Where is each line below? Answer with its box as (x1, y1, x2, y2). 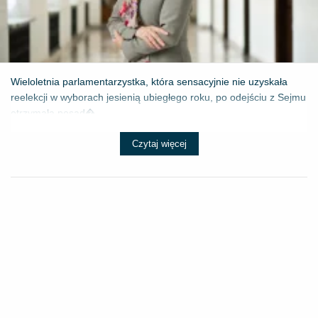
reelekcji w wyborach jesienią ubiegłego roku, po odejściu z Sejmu (11, 91, 306, 103)
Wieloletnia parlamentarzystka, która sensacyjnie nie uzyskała (11, 75, 287, 87)
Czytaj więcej (131, 138, 187, 149)
